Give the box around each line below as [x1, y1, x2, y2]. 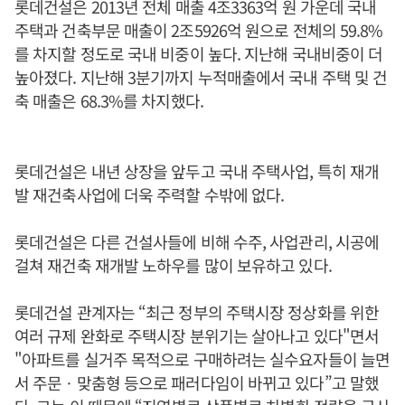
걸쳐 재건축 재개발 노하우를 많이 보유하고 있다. [14, 253, 332, 277]
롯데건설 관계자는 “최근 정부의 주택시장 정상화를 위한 [14, 300, 380, 324]
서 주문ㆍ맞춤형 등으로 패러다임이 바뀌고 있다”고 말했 [14, 371, 379, 394]
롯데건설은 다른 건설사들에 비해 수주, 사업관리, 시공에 [14, 230, 380, 253]
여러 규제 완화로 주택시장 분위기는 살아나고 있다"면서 [14, 324, 379, 347]
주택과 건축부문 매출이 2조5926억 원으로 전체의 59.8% [14, 18, 383, 42]
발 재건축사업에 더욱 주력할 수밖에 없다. [14, 183, 285, 206]
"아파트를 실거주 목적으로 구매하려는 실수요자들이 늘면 [14, 347, 391, 371]
